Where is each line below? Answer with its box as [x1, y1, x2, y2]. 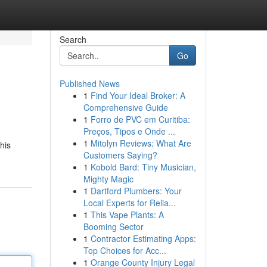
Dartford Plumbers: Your [90, 185, 182, 197]
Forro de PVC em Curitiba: [90, 113, 190, 125]
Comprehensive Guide [83, 101, 168, 113]
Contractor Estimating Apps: [90, 232, 196, 244]
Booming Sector [83, 221, 144, 232]
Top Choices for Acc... [83, 244, 166, 256]
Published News [59, 77, 120, 89]
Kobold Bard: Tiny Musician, [90, 161, 196, 173]
